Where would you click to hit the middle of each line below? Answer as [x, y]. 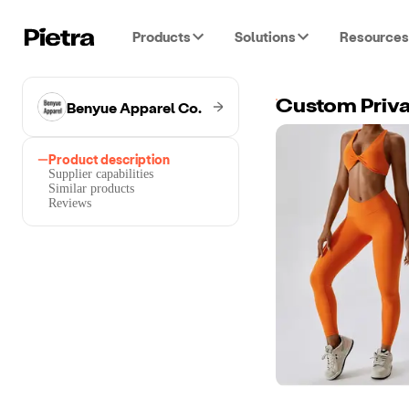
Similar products [91, 189]
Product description [109, 159]
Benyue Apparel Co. [134, 107]
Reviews [70, 203]
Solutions [265, 37]
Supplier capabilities [101, 174]
